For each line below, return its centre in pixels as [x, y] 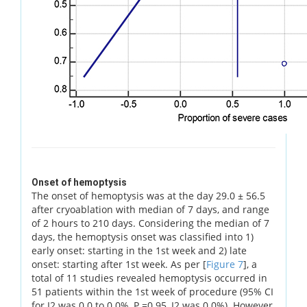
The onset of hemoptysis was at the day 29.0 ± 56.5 [148, 195]
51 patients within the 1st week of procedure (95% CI [152, 291]
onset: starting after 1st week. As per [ [119, 264]
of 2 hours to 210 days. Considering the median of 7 [150, 223]
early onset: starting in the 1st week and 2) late [139, 250]
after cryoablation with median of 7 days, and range [150, 209]
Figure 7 [225, 264]
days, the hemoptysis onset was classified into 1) [143, 236]
